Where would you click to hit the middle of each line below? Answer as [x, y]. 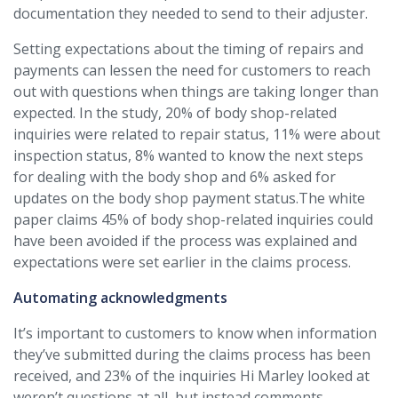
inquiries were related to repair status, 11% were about [197, 134]
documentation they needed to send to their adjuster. [191, 13]
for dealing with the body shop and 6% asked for [175, 177]
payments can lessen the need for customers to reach [192, 70]
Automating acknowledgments [120, 298]
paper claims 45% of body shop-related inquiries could [193, 219]
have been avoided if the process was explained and [185, 241]
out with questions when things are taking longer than [196, 92]
